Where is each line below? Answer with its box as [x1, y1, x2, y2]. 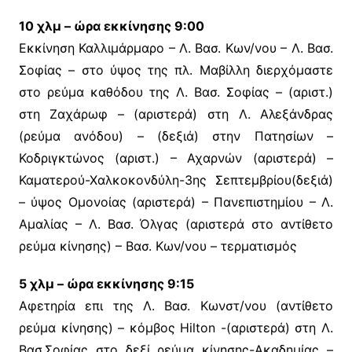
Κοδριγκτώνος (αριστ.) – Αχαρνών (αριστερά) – [18, 150, 334, 167]
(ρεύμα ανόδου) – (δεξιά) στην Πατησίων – [18, 128, 334, 145]
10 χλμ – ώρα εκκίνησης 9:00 [18, 18, 204, 35]
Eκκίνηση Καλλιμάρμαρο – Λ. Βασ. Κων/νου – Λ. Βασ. [18, 40, 334, 57]
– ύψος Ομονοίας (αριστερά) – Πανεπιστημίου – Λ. [18, 194, 334, 211]
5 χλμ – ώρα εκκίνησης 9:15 [18, 276, 194, 292]
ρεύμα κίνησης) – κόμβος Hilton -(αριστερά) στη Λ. [18, 320, 334, 336]
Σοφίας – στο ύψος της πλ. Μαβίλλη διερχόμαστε [18, 62, 334, 79]
